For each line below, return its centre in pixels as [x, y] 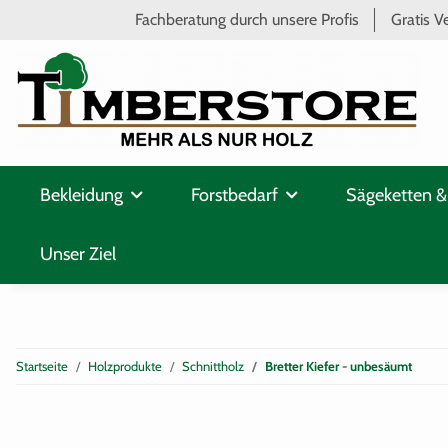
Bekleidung [81, 195]
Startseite [42, 366]
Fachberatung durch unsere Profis [247, 19]
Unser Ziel [78, 254]
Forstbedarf [234, 195]
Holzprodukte [125, 366]
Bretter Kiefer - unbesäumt [338, 366]
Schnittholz [213, 366]
